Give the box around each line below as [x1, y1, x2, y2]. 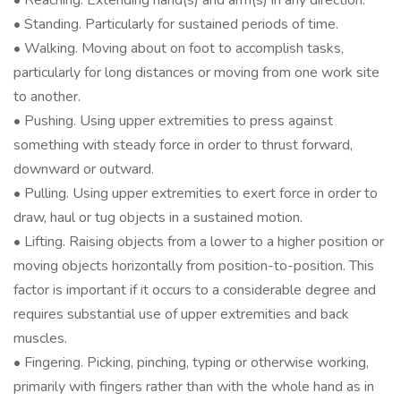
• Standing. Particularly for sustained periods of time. [13, 14, 338, 34]
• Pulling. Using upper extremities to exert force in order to [13, 183, 378, 203]
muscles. [13, 328, 67, 348]
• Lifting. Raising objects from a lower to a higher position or [13, 232, 384, 252]
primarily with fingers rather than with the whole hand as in [13, 377, 374, 397]
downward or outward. [13, 159, 154, 179]
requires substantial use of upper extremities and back [13, 304, 349, 324]
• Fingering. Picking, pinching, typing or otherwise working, [13, 353, 369, 372]
